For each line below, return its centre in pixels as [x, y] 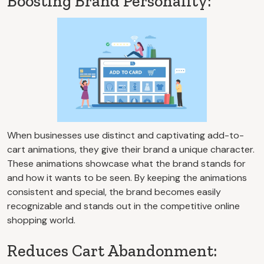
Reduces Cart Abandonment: [112, 250]
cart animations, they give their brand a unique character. [131, 149]
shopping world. [41, 220]
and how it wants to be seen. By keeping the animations [127, 177]
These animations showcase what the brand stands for [126, 163]
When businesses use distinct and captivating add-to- [126, 135]
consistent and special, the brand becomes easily [114, 192]
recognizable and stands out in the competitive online [123, 206]
